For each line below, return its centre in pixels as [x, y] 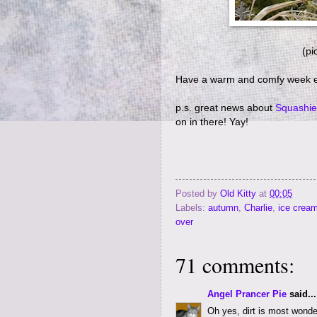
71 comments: [235, 264]
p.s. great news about [225, 108]
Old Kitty [240, 193]
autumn [223, 207]
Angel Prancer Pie [247, 294]
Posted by [198, 193]
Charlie [258, 207]
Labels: [192, 207]
